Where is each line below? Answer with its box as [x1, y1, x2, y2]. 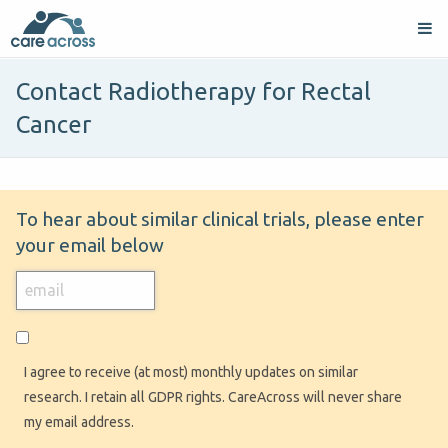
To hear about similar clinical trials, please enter [16, 208, 424, 231]
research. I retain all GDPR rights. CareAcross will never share [24, 388, 402, 405]
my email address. [24, 413, 134, 430]
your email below [16, 234, 164, 257]
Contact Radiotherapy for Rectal [16, 78, 371, 106]
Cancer [16, 111, 91, 139]
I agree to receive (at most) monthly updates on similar [24, 363, 358, 380]
